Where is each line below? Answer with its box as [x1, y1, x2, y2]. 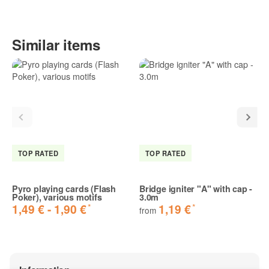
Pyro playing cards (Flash [12, 183, 116, 195]
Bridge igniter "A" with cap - [139, 183, 253, 195]
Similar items [12, 34, 100, 55]
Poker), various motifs [12, 191, 102, 204]
